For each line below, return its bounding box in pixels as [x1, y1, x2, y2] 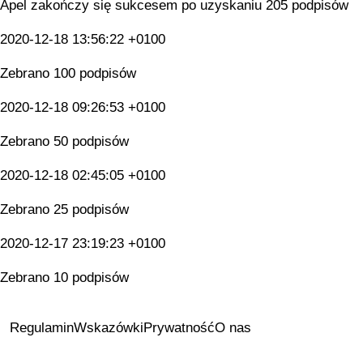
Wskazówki [74, 319, 143, 335]
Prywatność [143, 319, 215, 335]
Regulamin [10, 319, 74, 335]
